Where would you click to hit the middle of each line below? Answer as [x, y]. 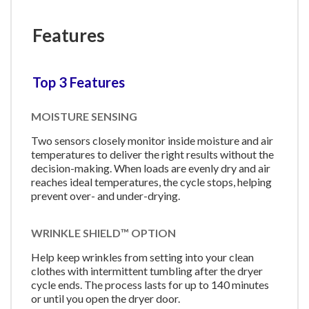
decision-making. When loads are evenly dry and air [151, 168]
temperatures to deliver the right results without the [152, 154]
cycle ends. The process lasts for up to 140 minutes [150, 284]
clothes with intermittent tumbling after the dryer [147, 270]
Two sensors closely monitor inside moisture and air [152, 141]
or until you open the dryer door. [106, 298]
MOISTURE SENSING [84, 117]
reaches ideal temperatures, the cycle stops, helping [151, 182]
